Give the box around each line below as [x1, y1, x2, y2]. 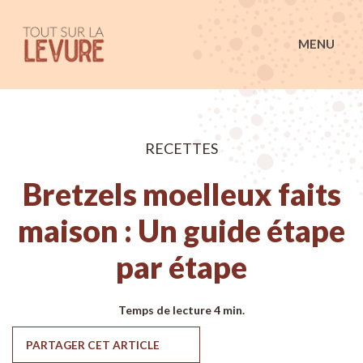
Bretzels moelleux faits [22, 176, 341, 212]
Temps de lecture [118, 303, 211, 317]
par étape [116, 249, 247, 285]
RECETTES [145, 139, 218, 157]
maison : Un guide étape [18, 212, 345, 249]
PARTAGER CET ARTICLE [26, 338, 160, 352]
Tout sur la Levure [113, 22, 244, 41]
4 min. [214, 303, 245, 317]
